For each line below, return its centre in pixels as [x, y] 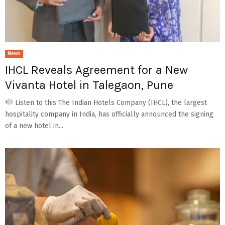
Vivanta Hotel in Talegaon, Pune [89, 85]
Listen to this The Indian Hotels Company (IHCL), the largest [110, 102]
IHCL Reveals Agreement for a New [96, 70]
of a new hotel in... [34, 126]
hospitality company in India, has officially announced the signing [109, 114]
